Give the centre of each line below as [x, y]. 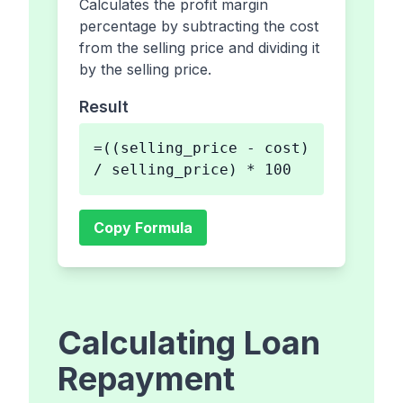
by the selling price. [145, 70]
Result [104, 107]
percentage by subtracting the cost [199, 27]
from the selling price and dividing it [199, 48]
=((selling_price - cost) [201, 148]
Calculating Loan [189, 343]
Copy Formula [143, 228]
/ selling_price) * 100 [193, 170]
